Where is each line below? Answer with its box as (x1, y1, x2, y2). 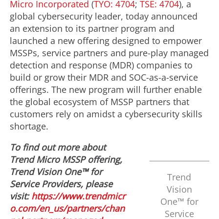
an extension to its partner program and (10, 22, 175, 34)
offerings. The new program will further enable (10, 84, 202, 95)
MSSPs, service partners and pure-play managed (10, 47, 209, 59)
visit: (10, 190, 31, 202)
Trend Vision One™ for (10, 166, 102, 177)
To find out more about (10, 141, 106, 153)
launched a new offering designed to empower (10, 35, 202, 46)
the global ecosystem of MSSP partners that (10, 96, 189, 108)
